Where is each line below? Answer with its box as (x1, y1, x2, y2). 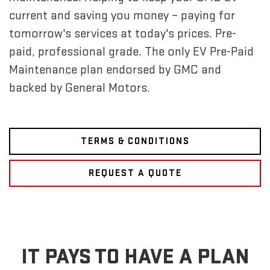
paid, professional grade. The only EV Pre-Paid (9, 43, 254, 59)
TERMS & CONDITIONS (80, 135, 190, 147)
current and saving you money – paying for (9, 7, 235, 23)
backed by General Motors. (9, 80, 150, 95)
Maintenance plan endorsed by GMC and (9, 61, 221, 77)
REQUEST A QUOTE (88, 167, 182, 179)
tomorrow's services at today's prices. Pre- (9, 25, 236, 41)
